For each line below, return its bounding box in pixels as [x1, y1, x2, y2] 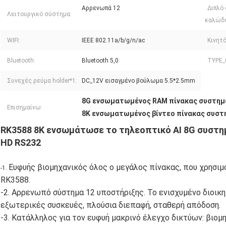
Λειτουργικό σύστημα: [7, 11, 72, 18]
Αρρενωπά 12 [82, 5, 120, 12]
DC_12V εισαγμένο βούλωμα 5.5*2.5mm [82, 77, 195, 85]
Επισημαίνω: [7, 104, 42, 111]
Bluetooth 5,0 [82, 57, 119, 65]
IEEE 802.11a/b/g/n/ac [82, 37, 145, 44]
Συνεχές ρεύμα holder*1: [7, 77, 77, 85]
